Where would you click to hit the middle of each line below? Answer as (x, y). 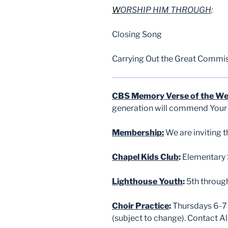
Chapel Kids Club (145, 157)
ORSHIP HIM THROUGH (166, 10)
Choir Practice (140, 206)
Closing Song (137, 34)
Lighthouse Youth (147, 181)
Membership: (138, 132)
